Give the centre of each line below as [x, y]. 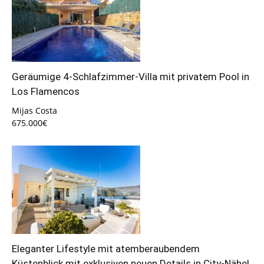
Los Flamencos [46, 92]
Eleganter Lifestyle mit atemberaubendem [106, 249]
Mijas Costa [34, 110]
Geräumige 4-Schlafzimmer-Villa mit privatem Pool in [131, 77]
